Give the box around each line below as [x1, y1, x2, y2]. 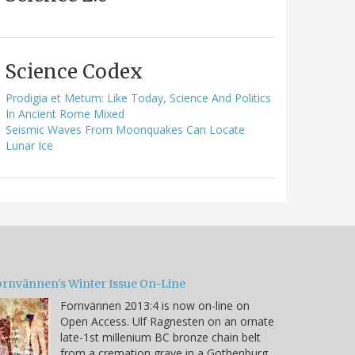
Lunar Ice [6, 137, 53, 153]
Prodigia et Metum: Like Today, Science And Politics [6, 90, 271, 105]
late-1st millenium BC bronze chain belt [60, 329, 261, 345]
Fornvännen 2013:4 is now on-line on [60, 297, 250, 313]
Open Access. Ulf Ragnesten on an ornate [60, 313, 274, 329]
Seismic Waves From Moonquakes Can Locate [6, 121, 245, 137]
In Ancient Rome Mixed [6, 105, 124, 121]
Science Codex [5, 59, 143, 84]
